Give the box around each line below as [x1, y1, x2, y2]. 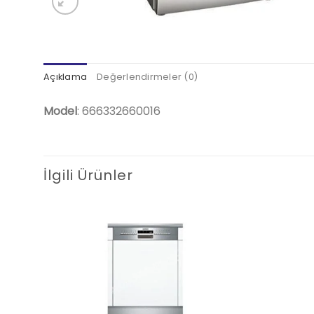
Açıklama [43, 71, 88, 83]
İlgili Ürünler [43, 165, 133, 185]
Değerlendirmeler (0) [97, 71, 198, 83]
